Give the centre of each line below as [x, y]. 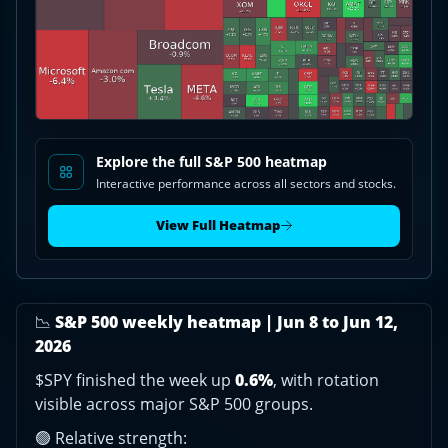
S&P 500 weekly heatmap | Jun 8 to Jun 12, [226, 321]
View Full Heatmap [217, 225]
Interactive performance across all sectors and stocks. [246, 183]
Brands [40, 24]
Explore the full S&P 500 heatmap [211, 161]
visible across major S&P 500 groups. [174, 403]
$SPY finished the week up [135, 379]
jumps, [38, 45]
